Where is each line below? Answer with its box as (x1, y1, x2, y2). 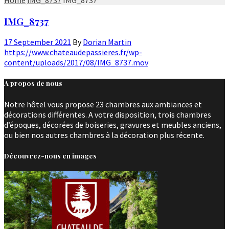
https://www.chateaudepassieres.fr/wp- (4, 47, 142, 58)
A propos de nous (4, 79, 62, 88)
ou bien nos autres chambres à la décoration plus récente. (4, 129, 204, 140)
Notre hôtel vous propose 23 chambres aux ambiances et (4, 99, 202, 109)
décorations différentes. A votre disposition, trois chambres (4, 109, 211, 120)
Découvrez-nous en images (4, 151, 97, 160)
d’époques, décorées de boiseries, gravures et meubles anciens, (4, 119, 221, 130)
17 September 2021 (4, 37, 71, 48)
